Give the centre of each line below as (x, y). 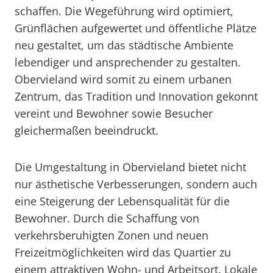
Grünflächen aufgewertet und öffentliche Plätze (136, 28)
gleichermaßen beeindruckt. (87, 130)
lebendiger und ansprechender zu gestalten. (128, 62)
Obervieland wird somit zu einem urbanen (123, 79)
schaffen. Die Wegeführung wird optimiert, (124, 11)
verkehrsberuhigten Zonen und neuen (112, 235)
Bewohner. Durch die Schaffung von (107, 218)
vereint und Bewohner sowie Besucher (114, 113)
